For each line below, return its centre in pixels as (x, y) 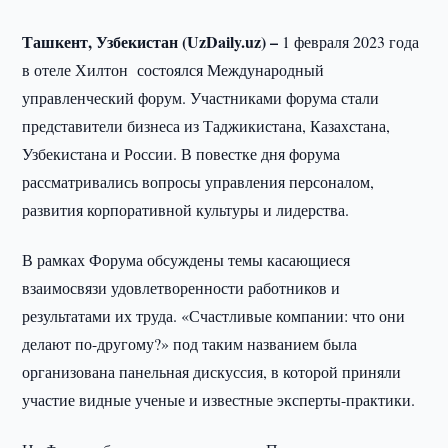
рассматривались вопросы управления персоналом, (198, 181)
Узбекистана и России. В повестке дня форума (181, 153)
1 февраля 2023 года (349, 41)
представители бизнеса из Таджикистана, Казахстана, (206, 125)
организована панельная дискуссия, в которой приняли (212, 371)
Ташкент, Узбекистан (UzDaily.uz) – (150, 41)
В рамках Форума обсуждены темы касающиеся (186, 259)
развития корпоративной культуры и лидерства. (186, 209)
